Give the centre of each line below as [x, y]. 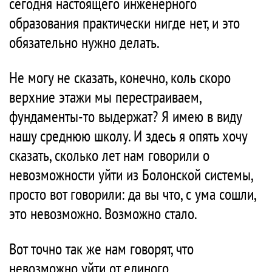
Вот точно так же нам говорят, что [101, 249]
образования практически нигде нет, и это [124, 23]
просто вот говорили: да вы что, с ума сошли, [132, 194]
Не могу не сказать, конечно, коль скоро [120, 78]
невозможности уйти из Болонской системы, [131, 175]
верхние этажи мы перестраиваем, [105, 97]
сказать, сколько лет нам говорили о [109, 155]
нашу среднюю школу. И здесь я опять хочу [128, 136]
